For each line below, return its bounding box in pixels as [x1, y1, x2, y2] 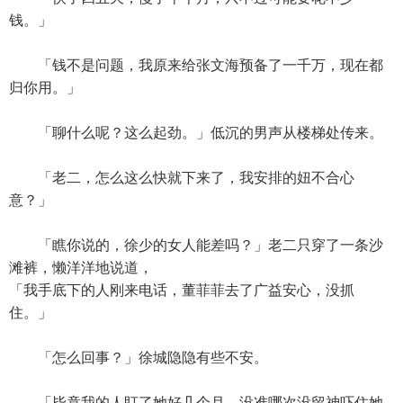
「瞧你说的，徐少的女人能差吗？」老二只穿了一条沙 [9, 237, 383, 253]
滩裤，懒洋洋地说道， [9, 260, 153, 275]
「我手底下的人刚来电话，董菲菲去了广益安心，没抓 [9, 282, 354, 298]
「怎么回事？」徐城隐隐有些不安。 [9, 350, 268, 365]
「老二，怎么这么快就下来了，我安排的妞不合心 [9, 170, 354, 185]
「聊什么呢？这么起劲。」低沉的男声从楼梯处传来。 [9, 125, 383, 140]
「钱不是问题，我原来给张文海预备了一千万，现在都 [9, 58, 383, 73]
